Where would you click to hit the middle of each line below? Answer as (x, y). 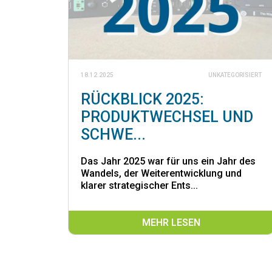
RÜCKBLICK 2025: (142, 99)
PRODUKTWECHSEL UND (167, 117)
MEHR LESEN (171, 222)
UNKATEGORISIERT (235, 75)
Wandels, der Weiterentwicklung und (161, 173)
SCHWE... (113, 134)
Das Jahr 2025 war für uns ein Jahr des (168, 161)
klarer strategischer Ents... (139, 185)
